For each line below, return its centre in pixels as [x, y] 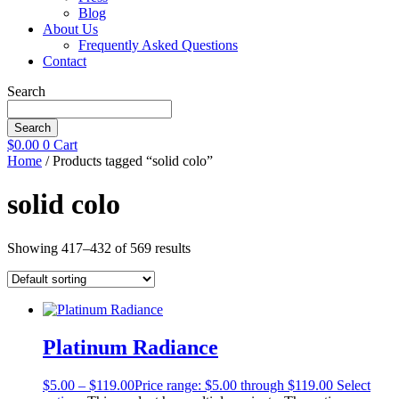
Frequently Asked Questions [158, 45]
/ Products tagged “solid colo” [127, 161]
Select [354, 385]
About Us [70, 29]
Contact [65, 61]
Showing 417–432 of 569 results [99, 248]
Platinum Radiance [130, 347]
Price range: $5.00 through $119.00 [234, 385]
